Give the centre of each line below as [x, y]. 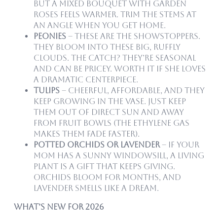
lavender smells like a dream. [96, 188]
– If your [180, 145]
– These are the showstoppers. [133, 36]
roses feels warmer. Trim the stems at [115, 14]
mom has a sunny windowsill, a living [119, 155]
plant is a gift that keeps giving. [104, 166]
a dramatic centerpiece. [86, 79]
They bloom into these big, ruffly [107, 47]
